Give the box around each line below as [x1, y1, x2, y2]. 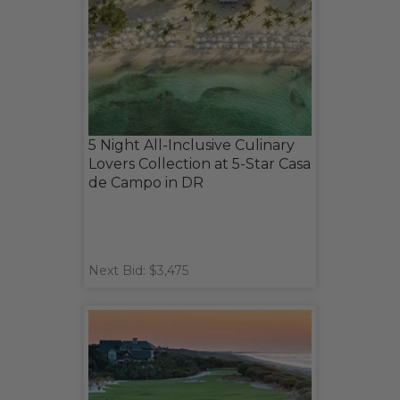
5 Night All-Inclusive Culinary [88, 137, 295, 154]
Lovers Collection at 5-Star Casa [88, 155, 311, 173]
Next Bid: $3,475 [88, 262, 188, 279]
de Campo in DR [88, 174, 204, 192]
